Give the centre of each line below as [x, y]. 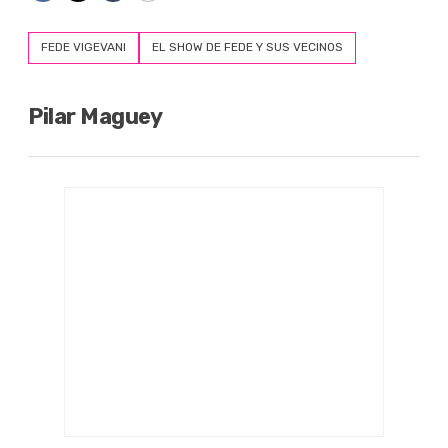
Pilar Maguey [95, 117]
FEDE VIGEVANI [83, 47]
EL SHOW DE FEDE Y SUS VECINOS [247, 47]
